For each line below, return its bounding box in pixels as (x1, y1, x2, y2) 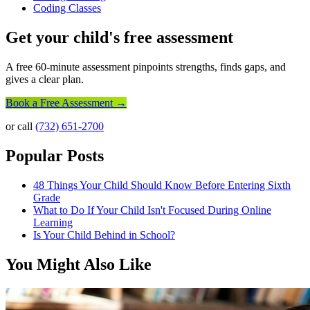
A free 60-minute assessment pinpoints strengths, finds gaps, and (6, 60, 286, 73)
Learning (33, 216, 73, 228)
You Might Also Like (6, 255, 152, 273)
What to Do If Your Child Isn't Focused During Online (33, 203, 271, 216)
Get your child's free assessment (6, 28, 233, 46)
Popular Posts (6, 146, 104, 165)
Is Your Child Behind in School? (33, 228, 175, 241)
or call (6, 120, 35, 132)
